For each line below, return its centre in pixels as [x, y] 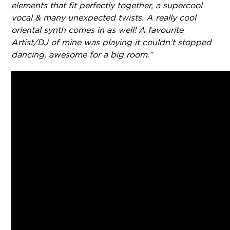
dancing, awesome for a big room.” [82, 54]
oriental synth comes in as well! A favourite [98, 30]
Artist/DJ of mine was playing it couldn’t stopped [112, 42]
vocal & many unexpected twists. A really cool [104, 17]
